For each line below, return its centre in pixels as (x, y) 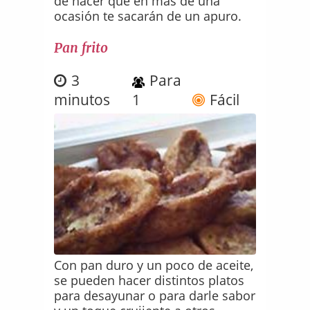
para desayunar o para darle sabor (155, 296)
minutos (82, 100)
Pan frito (81, 48)
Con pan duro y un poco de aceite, (154, 265)
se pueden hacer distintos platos (149, 281)
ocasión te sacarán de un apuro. (148, 16)
